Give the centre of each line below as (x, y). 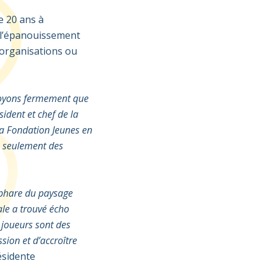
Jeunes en (72, 130)
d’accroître (55, 240)
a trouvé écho (40, 209)
